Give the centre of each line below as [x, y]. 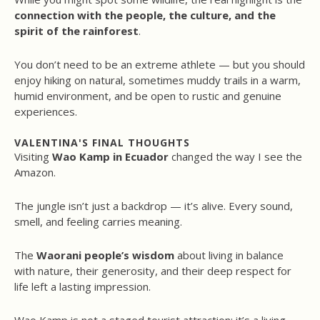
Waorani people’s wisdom [105, 255]
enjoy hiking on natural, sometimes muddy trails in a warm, [157, 80]
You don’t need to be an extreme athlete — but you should [160, 65]
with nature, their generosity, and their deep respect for [153, 271]
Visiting [33, 157]
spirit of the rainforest [76, 31]
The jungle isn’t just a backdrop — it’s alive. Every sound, [154, 206]
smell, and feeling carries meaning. [98, 222]
